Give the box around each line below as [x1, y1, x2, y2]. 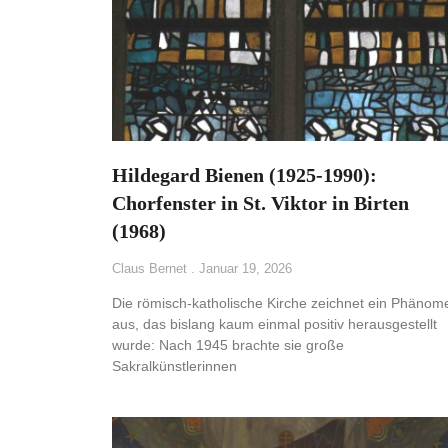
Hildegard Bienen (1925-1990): [112, 164, 377, 187]
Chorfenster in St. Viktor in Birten [112, 192, 409, 215]
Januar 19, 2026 [195, 261, 292, 277]
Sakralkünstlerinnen [112, 358, 237, 375]
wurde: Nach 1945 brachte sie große [112, 337, 344, 354]
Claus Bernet [112, 261, 191, 277]
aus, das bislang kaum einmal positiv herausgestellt [112, 316, 437, 333]
